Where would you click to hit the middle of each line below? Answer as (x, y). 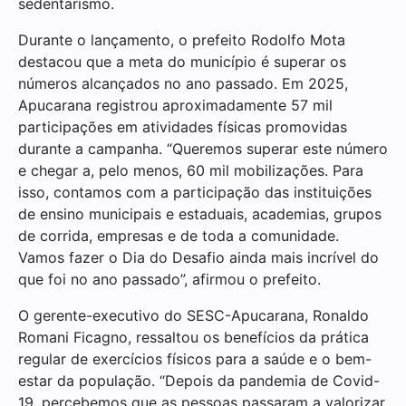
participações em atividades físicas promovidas (183, 126)
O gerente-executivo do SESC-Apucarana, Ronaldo (193, 315)
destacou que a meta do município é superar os (182, 61)
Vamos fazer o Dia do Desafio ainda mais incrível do (198, 257)
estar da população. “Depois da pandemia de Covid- (199, 380)
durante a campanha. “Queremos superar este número (203, 148)
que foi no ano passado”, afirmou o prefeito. (169, 279)
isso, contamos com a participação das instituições (195, 192)
